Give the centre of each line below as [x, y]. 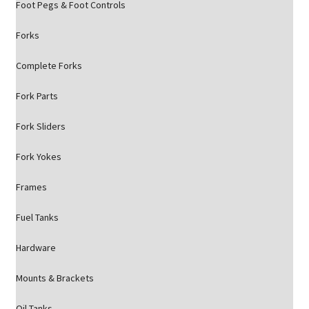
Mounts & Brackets [54, 278]
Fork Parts [37, 96]
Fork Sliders [40, 127]
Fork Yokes [38, 157]
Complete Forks [49, 66]
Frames [31, 187]
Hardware [36, 248]
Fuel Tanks [37, 218]
